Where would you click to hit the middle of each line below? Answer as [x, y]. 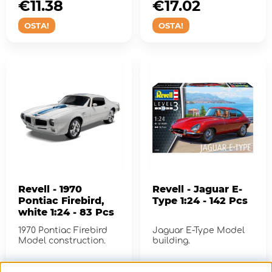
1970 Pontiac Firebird [63, 231]
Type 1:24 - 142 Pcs [200, 201]
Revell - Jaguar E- [197, 189]
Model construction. [62, 241]
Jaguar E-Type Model [199, 231]
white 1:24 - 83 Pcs [66, 212]
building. [171, 241]
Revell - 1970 [36, 189]
